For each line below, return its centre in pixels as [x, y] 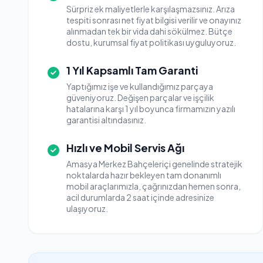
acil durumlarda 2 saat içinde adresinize [140, 197]
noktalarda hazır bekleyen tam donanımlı [144, 175]
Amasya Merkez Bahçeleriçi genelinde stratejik [154, 164]
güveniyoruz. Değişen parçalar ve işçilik [140, 97]
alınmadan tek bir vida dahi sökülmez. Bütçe [149, 31]
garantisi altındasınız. [106, 120]
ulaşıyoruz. [87, 208]
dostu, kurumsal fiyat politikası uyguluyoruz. [151, 42]
